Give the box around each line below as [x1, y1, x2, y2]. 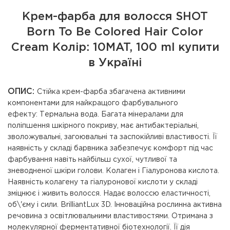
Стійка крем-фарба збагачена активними [37, 89, 185, 95]
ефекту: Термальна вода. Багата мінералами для [8, 111, 183, 118]
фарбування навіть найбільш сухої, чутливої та [8, 157, 177, 163]
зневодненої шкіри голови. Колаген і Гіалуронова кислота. [8, 168, 219, 174]
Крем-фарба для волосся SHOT [22, 12, 208, 22]
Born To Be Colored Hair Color [27, 27, 203, 37]
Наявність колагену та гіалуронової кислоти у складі [8, 179, 198, 185]
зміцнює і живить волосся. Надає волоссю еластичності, [8, 190, 210, 197]
